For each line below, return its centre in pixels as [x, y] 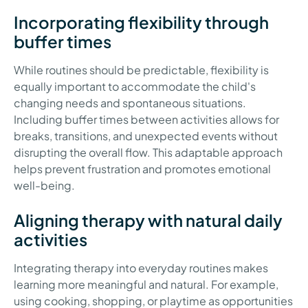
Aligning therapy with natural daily [148, 220]
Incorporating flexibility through [141, 22]
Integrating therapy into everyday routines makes [141, 267]
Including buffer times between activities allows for [146, 119]
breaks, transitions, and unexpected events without [146, 135]
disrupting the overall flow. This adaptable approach [148, 152]
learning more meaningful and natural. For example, [146, 284]
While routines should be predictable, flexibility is [141, 69]
